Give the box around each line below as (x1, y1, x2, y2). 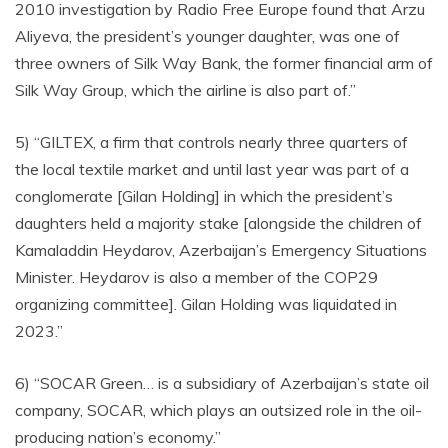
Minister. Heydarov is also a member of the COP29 (15, 267, 378, 287)
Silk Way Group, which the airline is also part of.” (15, 80, 356, 100)
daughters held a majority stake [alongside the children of (15, 213, 422, 233)
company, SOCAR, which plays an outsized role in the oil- (15, 400, 422, 420)
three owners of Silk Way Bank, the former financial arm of (15, 53, 433, 73)
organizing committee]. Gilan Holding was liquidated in (15, 294, 397, 314)
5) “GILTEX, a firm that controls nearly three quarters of (15, 132, 408, 152)
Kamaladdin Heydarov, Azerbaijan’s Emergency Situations (15, 240, 427, 260)
